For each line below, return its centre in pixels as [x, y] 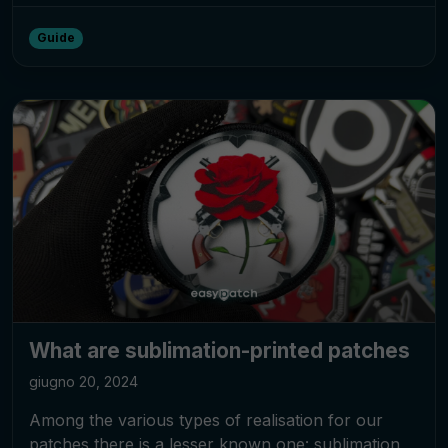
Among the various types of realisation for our [206, 419]
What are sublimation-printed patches [219, 350]
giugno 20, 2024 [83, 381]
